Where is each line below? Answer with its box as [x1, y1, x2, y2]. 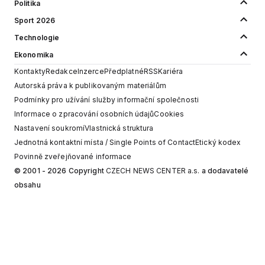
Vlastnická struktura [85, 123, 154, 132]
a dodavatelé [199, 166, 249, 175]
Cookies [154, 109, 185, 118]
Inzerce [77, 66, 104, 76]
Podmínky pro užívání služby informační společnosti [14, 95, 199, 104]
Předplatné [104, 66, 144, 76]
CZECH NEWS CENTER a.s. [105, 166, 200, 175]
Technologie [14, 33, 60, 43]
